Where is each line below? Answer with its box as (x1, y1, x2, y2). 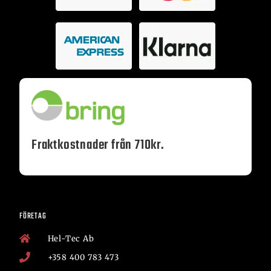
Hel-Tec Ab (47, 233, 94, 244)
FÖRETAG (19, 209, 47, 223)
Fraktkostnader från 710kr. (31, 134, 165, 155)
